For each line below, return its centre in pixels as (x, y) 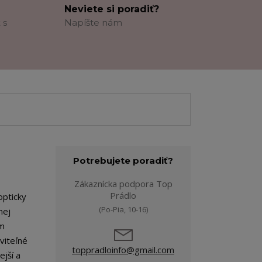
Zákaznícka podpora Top (123, 184)
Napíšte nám (93, 23)
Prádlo (123, 195)
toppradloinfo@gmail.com (123, 250)
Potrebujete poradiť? (123, 161)
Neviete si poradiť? (111, 9)
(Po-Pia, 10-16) (123, 209)
